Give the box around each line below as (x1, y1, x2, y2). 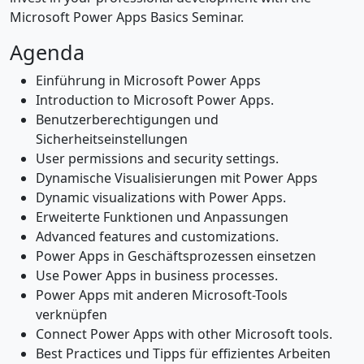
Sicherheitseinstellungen (36, 129, 188, 148)
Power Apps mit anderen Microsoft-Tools (36, 285, 288, 304)
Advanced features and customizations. (36, 227, 279, 245)
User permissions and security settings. (36, 149, 279, 167)
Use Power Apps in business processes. (36, 266, 278, 284)
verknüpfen (36, 305, 107, 323)
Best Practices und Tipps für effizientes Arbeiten (36, 344, 331, 362)
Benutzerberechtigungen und (36, 110, 219, 128)
